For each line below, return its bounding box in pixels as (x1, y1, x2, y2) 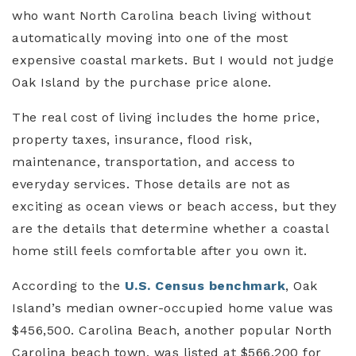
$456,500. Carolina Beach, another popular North (12, 323, 332, 339)
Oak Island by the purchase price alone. (12, 75, 272, 91)
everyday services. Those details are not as (12, 176, 291, 192)
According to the (12, 278, 125, 294)
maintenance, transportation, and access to (12, 154, 295, 170)
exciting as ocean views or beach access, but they (12, 199, 337, 215)
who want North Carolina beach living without (12, 8, 311, 24)
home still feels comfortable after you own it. (12, 243, 307, 259)
